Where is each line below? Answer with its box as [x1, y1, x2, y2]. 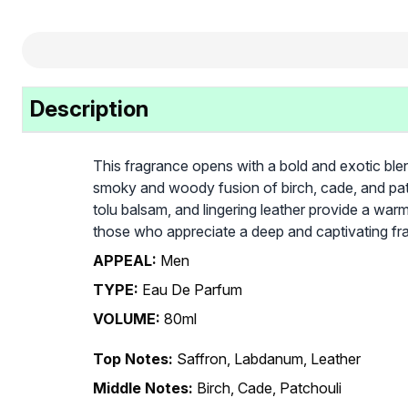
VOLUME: [93, 309, 160, 328]
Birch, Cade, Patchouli [197, 378, 342, 397]
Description [30, 95, 148, 122]
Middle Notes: [93, 378, 193, 397]
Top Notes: [93, 349, 173, 368]
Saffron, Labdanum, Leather [177, 349, 361, 368]
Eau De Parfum [142, 280, 242, 299]
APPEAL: [93, 250, 157, 270]
